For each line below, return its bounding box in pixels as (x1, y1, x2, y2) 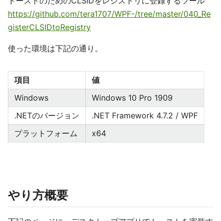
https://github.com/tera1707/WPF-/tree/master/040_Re (8, 9, 211, 19)
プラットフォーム (14, 128, 77, 139)
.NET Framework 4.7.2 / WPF (92, 110, 198, 121)
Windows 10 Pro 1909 (92, 93, 173, 103)
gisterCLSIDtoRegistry (8, 22, 91, 33)
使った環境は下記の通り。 (8, 43, 103, 54)
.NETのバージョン (14, 110, 79, 121)
